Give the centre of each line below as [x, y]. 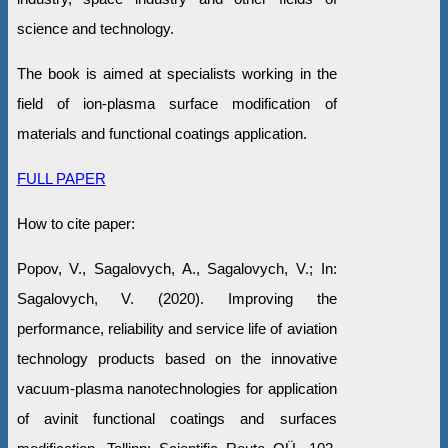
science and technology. [95, 29]
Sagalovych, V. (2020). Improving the [176, 299]
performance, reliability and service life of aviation [176, 329]
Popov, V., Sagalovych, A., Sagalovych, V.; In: [176, 269]
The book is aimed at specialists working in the [176, 74]
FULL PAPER [61, 179]
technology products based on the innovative [176, 359]
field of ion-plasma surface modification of [176, 104]
